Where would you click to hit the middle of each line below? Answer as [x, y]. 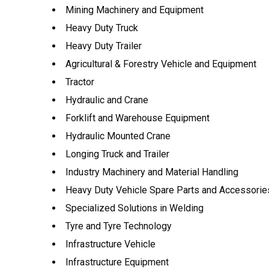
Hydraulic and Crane [107, 100]
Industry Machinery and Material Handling [152, 172]
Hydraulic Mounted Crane [118, 136]
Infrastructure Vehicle [110, 244]
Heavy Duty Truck [102, 28]
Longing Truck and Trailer [117, 154]
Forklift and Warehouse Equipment [138, 118]
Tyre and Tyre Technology [119, 226]
